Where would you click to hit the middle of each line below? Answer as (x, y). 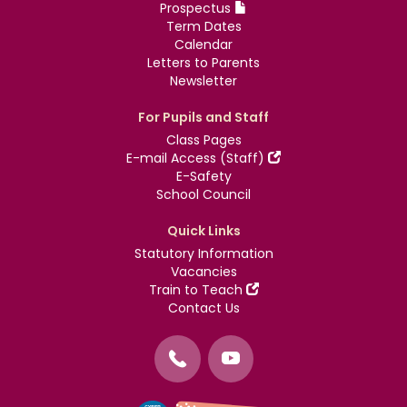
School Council (203, 194)
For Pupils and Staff (203, 117)
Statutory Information (203, 253)
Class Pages (203, 140)
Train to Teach (197, 290)
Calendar (203, 45)
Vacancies (203, 272)
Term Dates (203, 26)
